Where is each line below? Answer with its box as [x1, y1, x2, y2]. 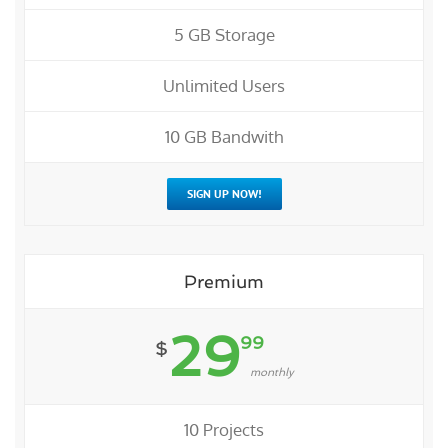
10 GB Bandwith [165, 126, 283, 148]
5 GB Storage [173, 24, 275, 46]
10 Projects [184, 419, 264, 441]
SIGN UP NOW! [186, 186, 262, 202]
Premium [184, 271, 264, 293]
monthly [249, 366, 294, 380]
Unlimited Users [163, 75, 285, 97]
